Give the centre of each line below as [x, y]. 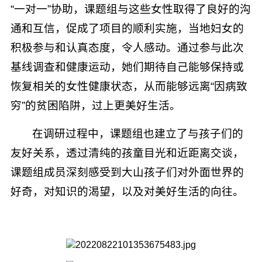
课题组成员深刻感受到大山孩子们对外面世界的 [127, 172]
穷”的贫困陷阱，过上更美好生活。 [96, 105]
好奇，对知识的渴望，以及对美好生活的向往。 [127, 191]
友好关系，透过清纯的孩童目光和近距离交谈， [127, 153]
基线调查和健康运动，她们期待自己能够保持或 [127, 67]
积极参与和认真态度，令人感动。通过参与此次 [127, 47]
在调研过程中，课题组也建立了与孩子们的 [138, 133]
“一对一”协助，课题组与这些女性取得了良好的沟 [131, 9]
